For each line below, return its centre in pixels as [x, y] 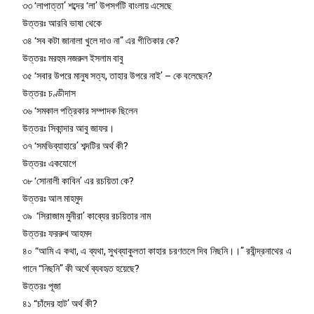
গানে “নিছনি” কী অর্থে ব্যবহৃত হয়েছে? [81, 268]
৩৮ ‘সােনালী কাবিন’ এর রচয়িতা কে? [78, 180]
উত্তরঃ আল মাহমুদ [53, 198]
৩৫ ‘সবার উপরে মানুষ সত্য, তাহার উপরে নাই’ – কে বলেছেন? [118, 75]
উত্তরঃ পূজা [42, 286]
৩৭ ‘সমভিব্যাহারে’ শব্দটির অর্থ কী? [76, 145]
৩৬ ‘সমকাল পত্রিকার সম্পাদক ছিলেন [80, 110]
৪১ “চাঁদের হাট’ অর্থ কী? [60, 303]
